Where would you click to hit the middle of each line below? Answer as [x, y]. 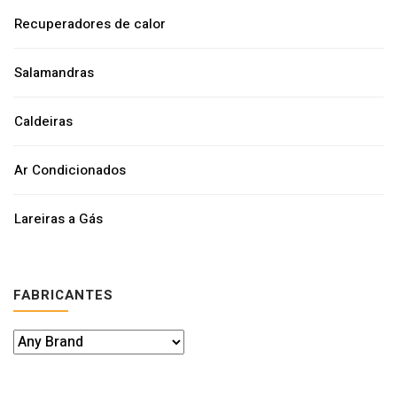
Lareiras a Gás [58, 219]
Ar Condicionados [70, 170]
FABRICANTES [63, 295]
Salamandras [54, 73]
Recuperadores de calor [90, 24]
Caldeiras [43, 121]
